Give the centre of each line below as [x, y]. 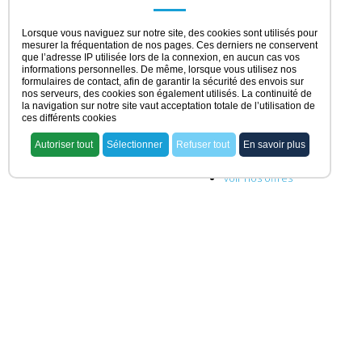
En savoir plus [274, 145]
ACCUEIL [249, 154]
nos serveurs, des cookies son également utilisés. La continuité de [167, 94]
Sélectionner [135, 145]
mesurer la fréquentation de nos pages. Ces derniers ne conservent [170, 45]
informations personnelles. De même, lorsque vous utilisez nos [159, 69]
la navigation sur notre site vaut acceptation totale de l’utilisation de [168, 106]
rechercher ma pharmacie [286, 201]
